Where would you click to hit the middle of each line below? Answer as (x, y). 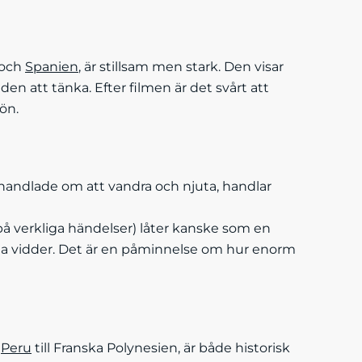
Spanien (52, 67)
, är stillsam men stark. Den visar (181, 67)
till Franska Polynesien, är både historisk (161, 348)
